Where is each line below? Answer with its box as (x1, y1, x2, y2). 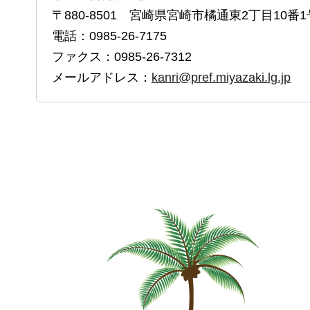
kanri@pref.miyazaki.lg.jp (152, 71, 291, 85)
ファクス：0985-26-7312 (52, 50, 192, 64)
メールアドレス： (52, 71, 152, 85)
